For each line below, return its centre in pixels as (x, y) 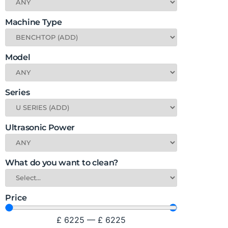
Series (18, 92)
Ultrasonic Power (40, 127)
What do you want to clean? (62, 162)
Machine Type (34, 22)
